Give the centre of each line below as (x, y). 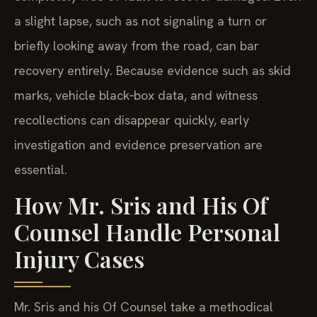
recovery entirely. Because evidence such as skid (152, 70)
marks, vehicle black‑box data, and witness (136, 95)
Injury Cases (79, 259)
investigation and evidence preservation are (138, 144)
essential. (41, 169)
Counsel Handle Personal (147, 232)
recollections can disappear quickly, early (132, 120)
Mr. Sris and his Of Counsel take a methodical (144, 307)
